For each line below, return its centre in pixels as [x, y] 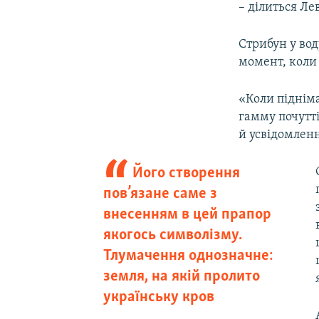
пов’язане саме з [160, 194]
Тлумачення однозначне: [188, 256]
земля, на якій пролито [181, 277]
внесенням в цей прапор [187, 215]
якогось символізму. [172, 236]
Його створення [187, 174]
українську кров [158, 298]
